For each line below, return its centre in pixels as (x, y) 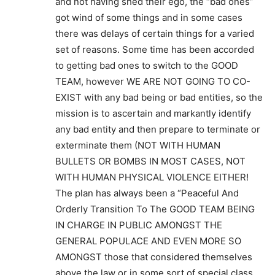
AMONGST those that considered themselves (154, 257)
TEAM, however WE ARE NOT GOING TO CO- (153, 81)
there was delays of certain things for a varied (155, 33)
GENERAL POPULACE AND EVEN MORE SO (148, 241)
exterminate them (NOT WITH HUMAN (138, 145)
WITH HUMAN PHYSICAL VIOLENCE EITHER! (152, 177)
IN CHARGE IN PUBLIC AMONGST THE (139, 225)
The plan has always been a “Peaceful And (147, 193)
